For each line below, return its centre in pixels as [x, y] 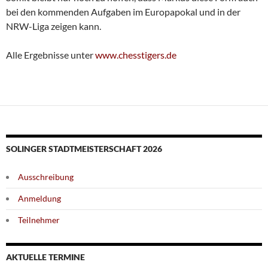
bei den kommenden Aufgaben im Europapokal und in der [123, 12]
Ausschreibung [46, 177]
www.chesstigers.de [136, 55]
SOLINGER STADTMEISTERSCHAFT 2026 [84, 149]
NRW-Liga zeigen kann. [54, 26]
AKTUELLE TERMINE [45, 257]
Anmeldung [39, 199]
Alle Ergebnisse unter [51, 55]
